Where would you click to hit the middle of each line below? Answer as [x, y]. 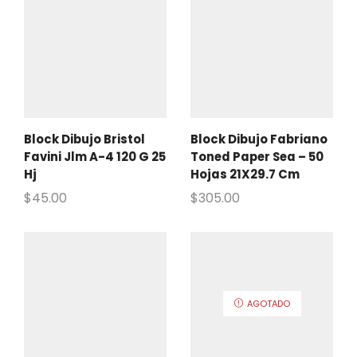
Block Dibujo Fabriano [259, 139]
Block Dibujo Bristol [84, 139]
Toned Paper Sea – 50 [257, 157]
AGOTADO [268, 304]
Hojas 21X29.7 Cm [245, 175]
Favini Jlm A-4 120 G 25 [95, 157]
